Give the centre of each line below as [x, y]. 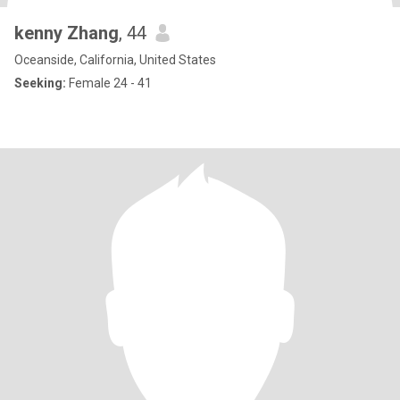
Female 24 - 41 [109, 83]
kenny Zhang [67, 33]
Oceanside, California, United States [115, 60]
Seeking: [40, 83]
